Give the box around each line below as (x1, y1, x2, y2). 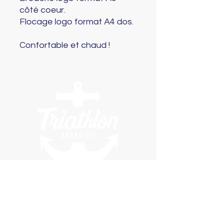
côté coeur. (20, 5, 66, 15)
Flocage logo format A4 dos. (20, 17, 133, 26)
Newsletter (52, 174, 104, 188)
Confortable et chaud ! (20, 41, 110, 50)
